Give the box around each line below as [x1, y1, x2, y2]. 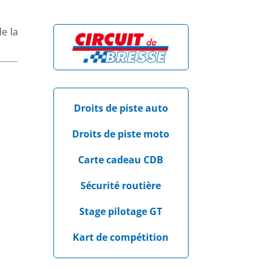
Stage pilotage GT [79, 205, 163, 219]
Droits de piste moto [72, 127, 170, 141]
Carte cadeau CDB [78, 153, 164, 167]
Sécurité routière [80, 179, 162, 193]
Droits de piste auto [73, 101, 168, 115]
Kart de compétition [73, 231, 169, 244]
